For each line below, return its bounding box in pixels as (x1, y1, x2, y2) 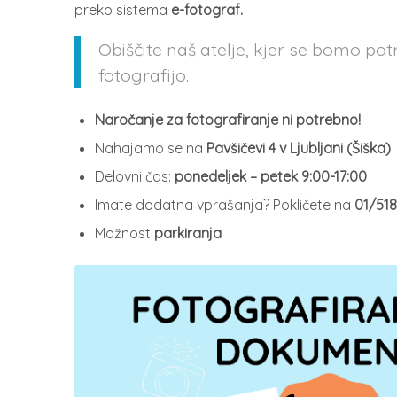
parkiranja (153, 223, 225, 242)
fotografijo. (97, 64, 189, 87)
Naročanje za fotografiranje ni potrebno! (94, 110, 361, 128)
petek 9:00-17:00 (260, 167, 367, 185)
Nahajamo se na (94, 138, 206, 157)
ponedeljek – (174, 167, 257, 185)
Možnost (94, 223, 154, 242)
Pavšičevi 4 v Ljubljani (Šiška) (206, 138, 391, 157)
